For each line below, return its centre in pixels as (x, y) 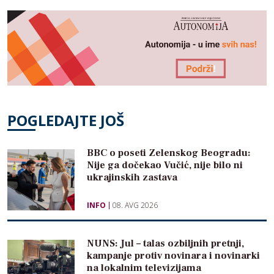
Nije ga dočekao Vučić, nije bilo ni (165, 165)
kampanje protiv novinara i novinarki (173, 255)
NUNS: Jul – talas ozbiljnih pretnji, (165, 243)
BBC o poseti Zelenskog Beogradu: (169, 153)
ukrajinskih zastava (132, 177)
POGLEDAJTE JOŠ (66, 120)
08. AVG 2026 (135, 205)
